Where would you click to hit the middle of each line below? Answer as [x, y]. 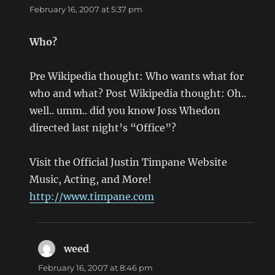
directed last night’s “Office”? [103, 128]
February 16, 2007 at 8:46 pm [96, 268]
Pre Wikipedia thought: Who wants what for [137, 76]
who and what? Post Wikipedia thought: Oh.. [138, 94]
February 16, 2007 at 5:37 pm [86, 10]
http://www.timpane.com [92, 197]
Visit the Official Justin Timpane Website [129, 162]
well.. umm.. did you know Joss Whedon [125, 111]
